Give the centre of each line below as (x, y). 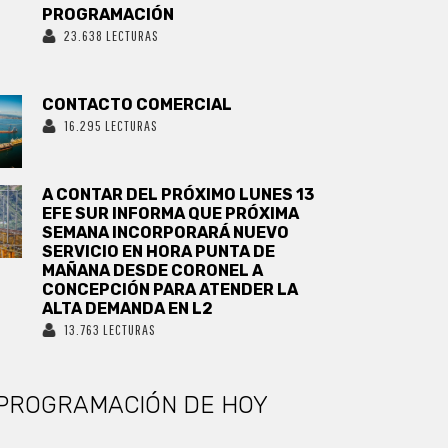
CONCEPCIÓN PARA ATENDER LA (170, 289)
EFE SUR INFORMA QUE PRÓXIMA (171, 213)
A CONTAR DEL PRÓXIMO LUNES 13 (178, 194)
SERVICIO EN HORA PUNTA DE (159, 251)
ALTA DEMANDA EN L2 (128, 308)
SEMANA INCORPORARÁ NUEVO (166, 232)
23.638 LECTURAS (112, 35)
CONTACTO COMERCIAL (137, 104)
